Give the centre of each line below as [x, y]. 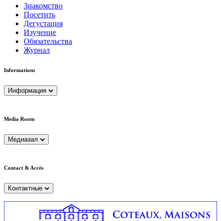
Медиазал [23, 140]
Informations [19, 70]
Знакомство [43, 6]
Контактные [25, 188]
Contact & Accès [24, 168]
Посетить [39, 15]
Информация [27, 91]
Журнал [37, 50]
